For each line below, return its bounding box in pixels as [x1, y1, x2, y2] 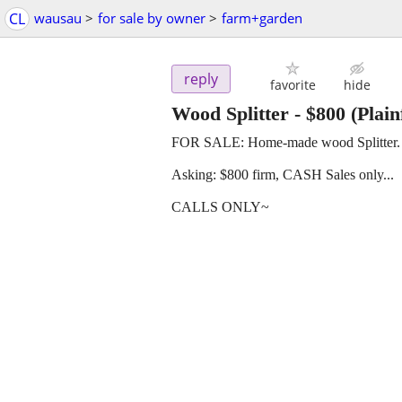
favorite [269, 76, 316, 94]
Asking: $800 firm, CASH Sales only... [171, 167, 394, 183]
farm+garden [222, 9, 302, 27]
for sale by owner [98, 9, 205, 27]
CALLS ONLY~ [171, 199, 269, 215]
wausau [34, 9, 82, 27]
